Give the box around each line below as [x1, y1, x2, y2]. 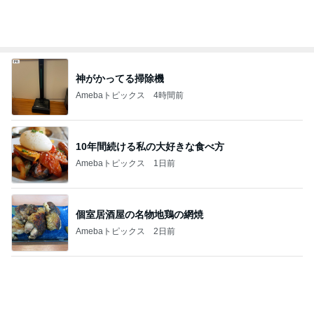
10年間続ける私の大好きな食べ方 [76, 140, 224, 152]
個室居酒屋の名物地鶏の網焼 [76, 208, 203, 220]
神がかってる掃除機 [76, 72, 164, 84]
